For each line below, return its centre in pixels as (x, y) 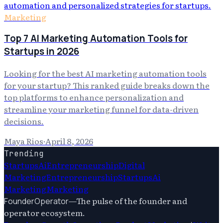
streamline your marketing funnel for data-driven (101, 109)
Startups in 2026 (42, 52)
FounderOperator (36, 201)
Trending (24, 154)
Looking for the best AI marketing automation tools (105, 73)
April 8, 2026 (69, 141)
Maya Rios (24, 141)
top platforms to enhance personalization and (94, 97)
